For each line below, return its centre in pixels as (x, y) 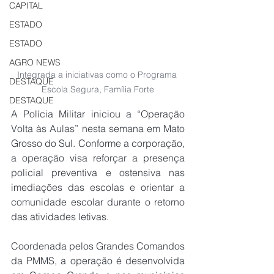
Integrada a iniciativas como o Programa (98, 74)
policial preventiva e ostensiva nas (98, 172)
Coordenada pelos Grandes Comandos (98, 246)
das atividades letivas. (60, 216)
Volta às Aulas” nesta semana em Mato (98, 128)
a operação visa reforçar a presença (98, 157)
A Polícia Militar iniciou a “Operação (98, 113)
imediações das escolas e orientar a (98, 187)
